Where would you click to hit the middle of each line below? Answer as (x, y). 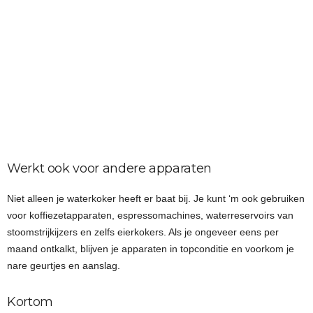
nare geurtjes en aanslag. (64, 265)
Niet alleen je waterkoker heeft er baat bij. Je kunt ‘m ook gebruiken (156, 198)
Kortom (30, 301)
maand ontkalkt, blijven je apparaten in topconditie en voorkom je (151, 248)
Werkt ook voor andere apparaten (109, 168)
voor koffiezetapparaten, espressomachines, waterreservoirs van (150, 215)
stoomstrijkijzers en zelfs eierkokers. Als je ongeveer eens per (143, 232)
